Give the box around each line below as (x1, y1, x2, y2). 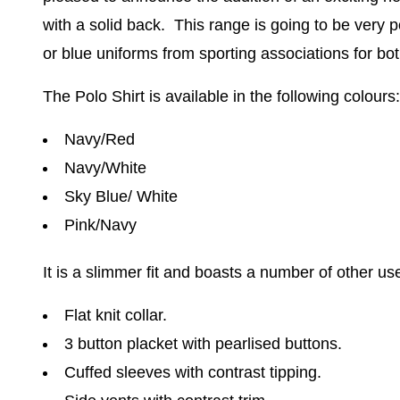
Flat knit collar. (63, 306, 167, 325)
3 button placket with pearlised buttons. (63, 335, 342, 354)
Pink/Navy (63, 216, 137, 234)
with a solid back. (43, 16, 170, 34)
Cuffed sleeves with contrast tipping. (63, 363, 321, 382)
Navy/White (63, 159, 146, 177)
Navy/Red (63, 130, 135, 148)
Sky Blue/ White (63, 187, 178, 205)
